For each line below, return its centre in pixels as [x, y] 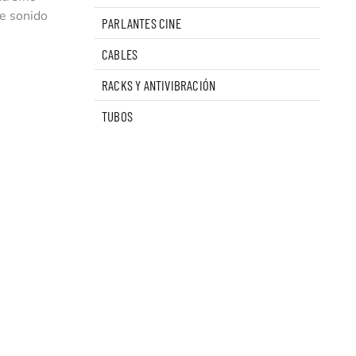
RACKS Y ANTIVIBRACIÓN [159, 85]
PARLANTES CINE [141, 23]
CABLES [120, 54]
